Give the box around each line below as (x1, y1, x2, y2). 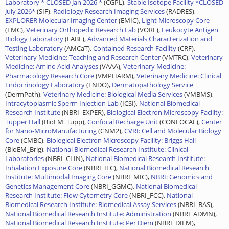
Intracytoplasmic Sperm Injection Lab (5, 98, 119, 108)
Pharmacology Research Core (5, 71, 94, 80)
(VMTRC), (161, 52, 191, 62)
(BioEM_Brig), (5, 144, 47, 154)
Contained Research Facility (93, 43, 176, 53)
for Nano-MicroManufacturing (5, 126, 97, 135)
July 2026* (5, 6, 35, 16)
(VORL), (136, 25, 162, 34)
